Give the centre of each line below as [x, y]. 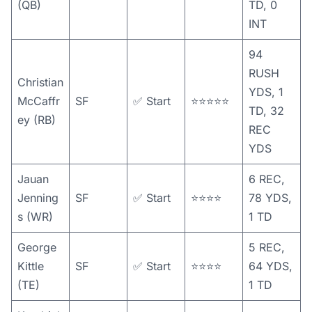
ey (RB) [37, 120]
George [37, 247]
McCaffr [39, 101]
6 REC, [267, 179]
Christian [40, 82]
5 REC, [267, 247]
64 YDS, [271, 266]
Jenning [38, 198]
